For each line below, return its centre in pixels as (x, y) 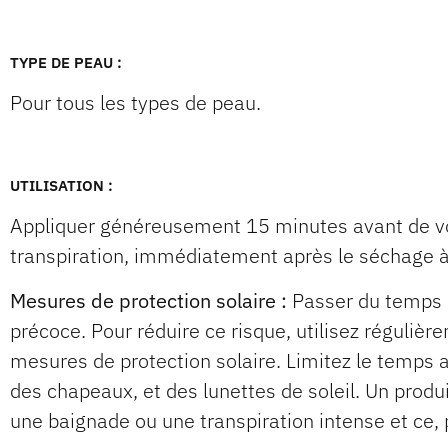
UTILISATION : (61, 186)
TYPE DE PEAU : (66, 63)
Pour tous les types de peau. (135, 103)
